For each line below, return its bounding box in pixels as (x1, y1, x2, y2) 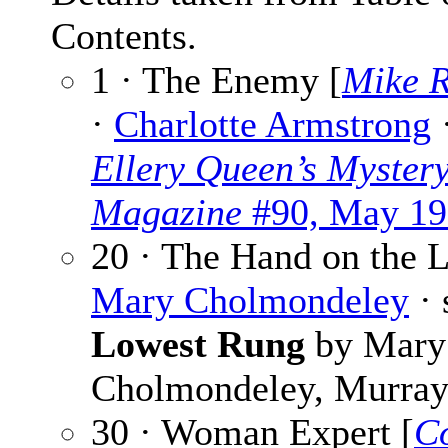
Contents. (51, 15, 197, 58)
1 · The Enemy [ (91, 59, 342, 102)
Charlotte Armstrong (114, 103, 431, 146)
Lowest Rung (91, 323, 305, 366)
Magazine (91, 191, 242, 234)
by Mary (305, 323, 446, 366)
